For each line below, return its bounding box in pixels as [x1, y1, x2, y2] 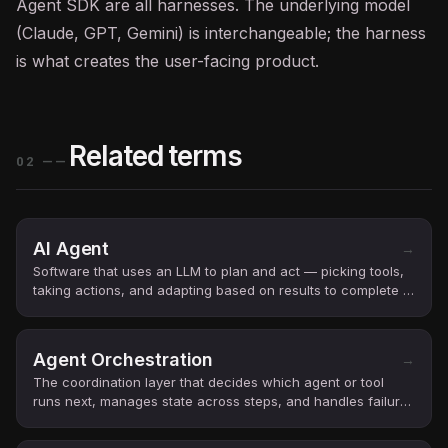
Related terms [69, 139, 242, 173]
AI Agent [33, 238, 110, 259]
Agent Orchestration [33, 349, 214, 370]
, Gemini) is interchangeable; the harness [117, 23, 426, 43]
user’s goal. [33, 301, 104, 317]
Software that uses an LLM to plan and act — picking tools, [33, 263, 404, 279]
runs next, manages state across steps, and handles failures [33, 393, 415, 409]
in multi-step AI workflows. [33, 412, 198, 428]
